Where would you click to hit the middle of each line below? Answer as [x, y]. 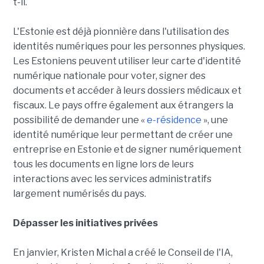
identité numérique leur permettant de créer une [123, 134]
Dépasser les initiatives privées [85, 223]
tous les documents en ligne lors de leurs [103, 164]
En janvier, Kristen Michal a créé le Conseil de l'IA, [123, 252]
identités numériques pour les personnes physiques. [129, 46]
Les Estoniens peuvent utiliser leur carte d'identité [127, 61]
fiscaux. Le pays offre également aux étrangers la [123, 105]
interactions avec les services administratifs [112, 179]
